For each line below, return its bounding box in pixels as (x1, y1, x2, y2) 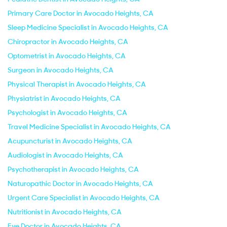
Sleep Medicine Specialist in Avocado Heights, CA (8, 23, 168, 32)
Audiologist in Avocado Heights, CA (8, 150, 123, 160)
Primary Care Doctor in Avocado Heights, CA (8, 9, 154, 18)
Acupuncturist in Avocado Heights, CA (8, 136, 132, 145)
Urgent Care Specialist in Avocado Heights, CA (8, 193, 160, 202)
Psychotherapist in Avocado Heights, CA (8, 165, 139, 174)
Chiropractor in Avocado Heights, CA (8, 37, 128, 46)
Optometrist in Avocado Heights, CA (8, 51, 126, 60)
